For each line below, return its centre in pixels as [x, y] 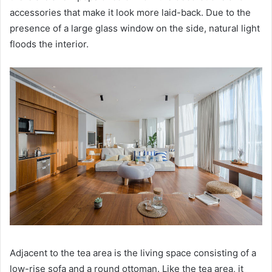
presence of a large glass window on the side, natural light [135, 28]
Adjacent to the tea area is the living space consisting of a [133, 253]
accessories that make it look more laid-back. [108, 12]
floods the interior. [49, 44]
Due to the [228, 12]
